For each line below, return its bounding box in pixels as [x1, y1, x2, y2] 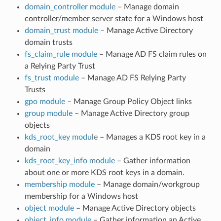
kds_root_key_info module [24, 156, 115, 165]
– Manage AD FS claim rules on [97, 50, 207, 58]
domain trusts [24, 38, 73, 46]
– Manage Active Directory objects [74, 204, 196, 212]
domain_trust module [24, 26, 98, 35]
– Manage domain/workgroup [94, 180, 200, 188]
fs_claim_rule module [24, 50, 97, 58]
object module [24, 204, 74, 212]
